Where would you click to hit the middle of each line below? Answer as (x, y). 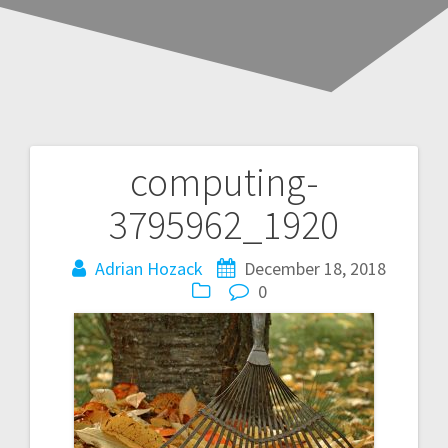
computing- (224, 181)
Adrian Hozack (149, 268)
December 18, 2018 (315, 268)
